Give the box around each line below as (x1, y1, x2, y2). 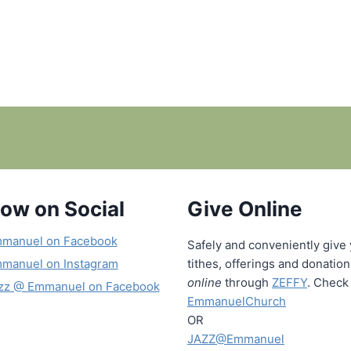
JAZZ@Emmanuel (187, 331, 284, 347)
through (222, 275, 272, 291)
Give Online (187, 197, 307, 222)
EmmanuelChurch (187, 294, 286, 309)
